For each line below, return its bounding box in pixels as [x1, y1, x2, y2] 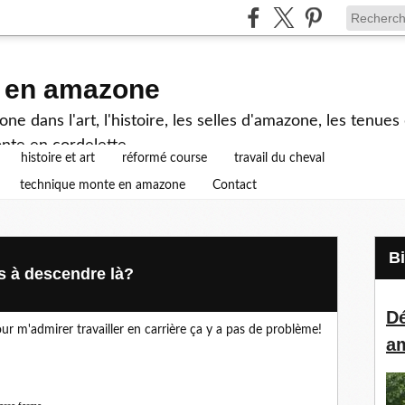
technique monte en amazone [20, 179, 185, 192]
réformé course [122, 152, 207, 165]
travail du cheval [234, 152, 325, 165]
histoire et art [21, 152, 95, 165]
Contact [212, 179, 257, 192]
